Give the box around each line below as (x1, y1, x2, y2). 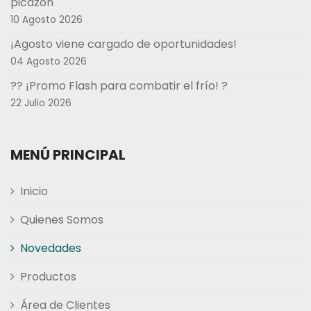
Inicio (20, 183, 48, 199)
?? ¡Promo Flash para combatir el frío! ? (10, 78, 228, 94)
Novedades (20, 240, 81, 256)
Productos (20, 269, 76, 285)
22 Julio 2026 (10, 96, 72, 110)
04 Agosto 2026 (10, 55, 87, 68)
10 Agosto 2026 (10, 13, 83, 26)
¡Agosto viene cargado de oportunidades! (10, 36, 237, 52)
